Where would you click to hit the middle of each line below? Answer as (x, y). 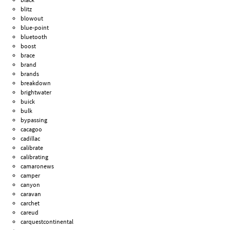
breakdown (36, 83)
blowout (32, 18)
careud (30, 212)
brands (30, 73)
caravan (31, 194)
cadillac (31, 138)
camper (31, 175)
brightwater (36, 92)
